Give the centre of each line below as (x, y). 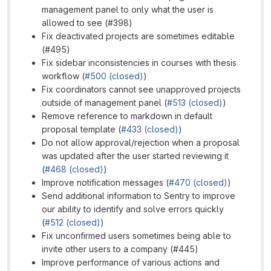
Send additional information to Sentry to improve (139, 196)
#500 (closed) (114, 76)
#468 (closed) (74, 169)
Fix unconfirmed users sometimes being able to (136, 236)
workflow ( (63, 76)
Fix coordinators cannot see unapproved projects (141, 89)
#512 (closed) (73, 222)
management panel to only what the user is (128, 9)
